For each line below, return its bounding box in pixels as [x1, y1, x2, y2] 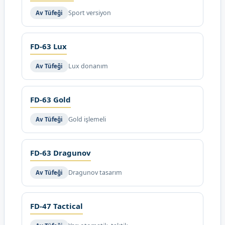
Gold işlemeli [68, 115, 106, 124]
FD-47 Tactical [30, 201, 83, 211]
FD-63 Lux [30, 41, 67, 51]
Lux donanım [68, 62, 108, 70]
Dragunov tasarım [68, 168, 122, 177]
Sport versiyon [68, 9, 111, 17]
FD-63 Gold [30, 94, 71, 104]
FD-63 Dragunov [30, 148, 91, 158]
